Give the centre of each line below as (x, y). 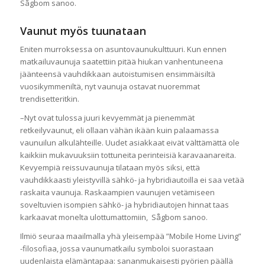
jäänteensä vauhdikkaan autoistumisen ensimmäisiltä (117, 74)
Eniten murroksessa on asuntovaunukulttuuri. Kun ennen (123, 49)
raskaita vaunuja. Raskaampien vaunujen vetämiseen (117, 192)
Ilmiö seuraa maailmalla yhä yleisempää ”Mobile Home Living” (130, 236)
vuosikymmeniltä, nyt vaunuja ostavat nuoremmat (110, 86)
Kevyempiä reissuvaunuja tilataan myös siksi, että (110, 167)
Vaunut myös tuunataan (83, 30)
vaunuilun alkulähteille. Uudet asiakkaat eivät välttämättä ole (130, 142)
